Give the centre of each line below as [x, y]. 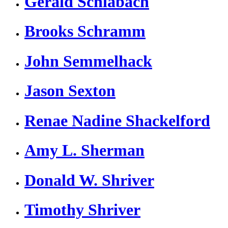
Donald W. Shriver [89, 180]
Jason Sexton [70, 91]
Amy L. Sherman [84, 150]
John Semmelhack [88, 61]
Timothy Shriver [82, 210]
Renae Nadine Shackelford [117, 120]
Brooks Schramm [85, 31]
